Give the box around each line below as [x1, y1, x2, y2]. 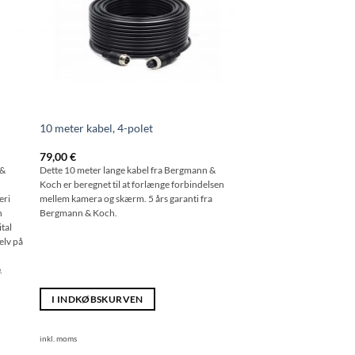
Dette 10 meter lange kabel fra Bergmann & [39, 165, 216, 176]
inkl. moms [39, 333, 77, 343]
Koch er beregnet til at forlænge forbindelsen [39, 179, 224, 190]
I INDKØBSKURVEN [52, 293, 143, 304]
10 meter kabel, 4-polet [39, 121, 153, 136]
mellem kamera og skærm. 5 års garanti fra [39, 193, 212, 204]
